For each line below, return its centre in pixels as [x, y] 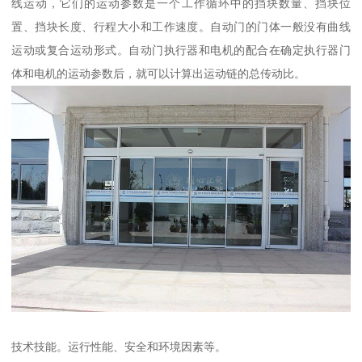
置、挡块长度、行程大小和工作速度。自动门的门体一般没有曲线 [181, 27]
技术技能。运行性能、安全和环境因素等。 [119, 346]
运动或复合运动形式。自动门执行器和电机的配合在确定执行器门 [181, 51]
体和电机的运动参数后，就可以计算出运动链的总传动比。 [159, 74]
